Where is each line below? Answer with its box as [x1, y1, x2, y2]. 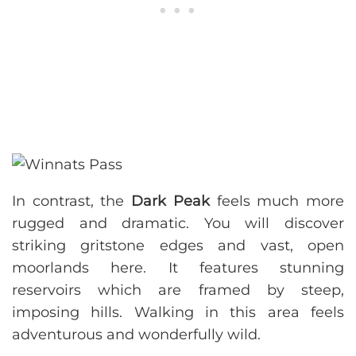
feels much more [209, 192, 345, 211]
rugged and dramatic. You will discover [12, 215, 344, 233]
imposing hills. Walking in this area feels [12, 304, 344, 322]
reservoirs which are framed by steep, [12, 281, 344, 300]
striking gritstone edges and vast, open [12, 237, 344, 255]
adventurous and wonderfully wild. [12, 326, 261, 344]
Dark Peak [131, 192, 210, 211]
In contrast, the [12, 192, 132, 211]
